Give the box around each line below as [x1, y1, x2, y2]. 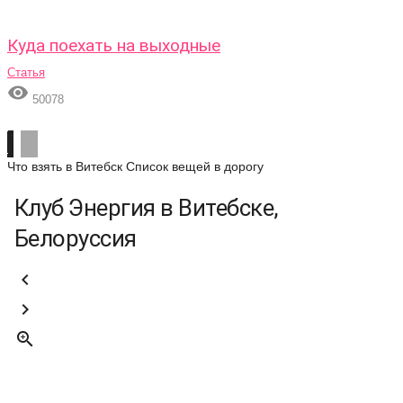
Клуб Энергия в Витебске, [14, 194, 279, 221]
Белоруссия [14, 225, 137, 252]
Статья [7, 66, 45, 79]
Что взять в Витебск [7, 159, 122, 174]
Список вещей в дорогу [126, 159, 264, 174]
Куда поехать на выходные [7, 35, 220, 56]
